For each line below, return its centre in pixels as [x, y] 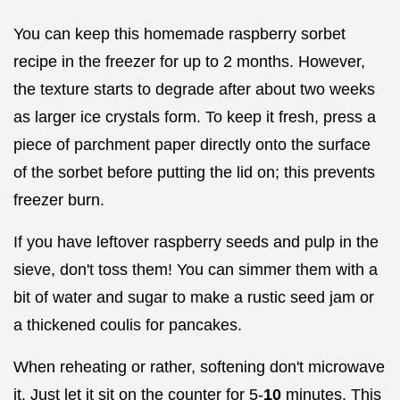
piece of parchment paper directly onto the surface [192, 145]
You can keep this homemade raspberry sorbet [179, 34]
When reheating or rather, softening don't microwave [199, 367]
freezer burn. [59, 200]
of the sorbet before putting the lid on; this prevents [194, 172]
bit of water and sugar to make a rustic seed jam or [194, 297]
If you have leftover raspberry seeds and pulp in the [196, 242]
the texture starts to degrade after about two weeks [194, 89]
